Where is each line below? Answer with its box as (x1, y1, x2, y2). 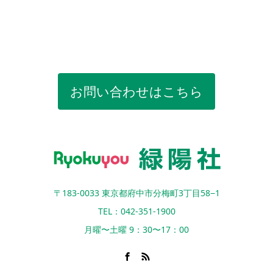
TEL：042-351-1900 (97, 205, 175, 217)
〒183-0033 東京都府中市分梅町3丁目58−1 (53, 186, 220, 199)
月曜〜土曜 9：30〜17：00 (84, 223, 189, 235)
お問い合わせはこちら (70, 83, 203, 101)
